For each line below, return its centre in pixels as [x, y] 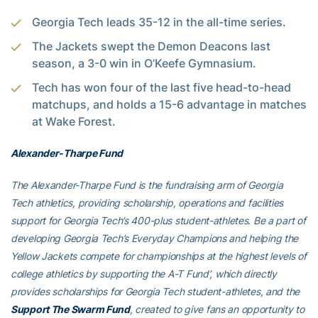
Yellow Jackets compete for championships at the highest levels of [159, 256]
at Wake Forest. [74, 121]
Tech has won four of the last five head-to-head [161, 87]
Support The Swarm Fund [70, 309]
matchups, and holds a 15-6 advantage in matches [169, 104]
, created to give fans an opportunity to [217, 309]
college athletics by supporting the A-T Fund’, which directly [144, 273]
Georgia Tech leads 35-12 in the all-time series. [159, 22]
